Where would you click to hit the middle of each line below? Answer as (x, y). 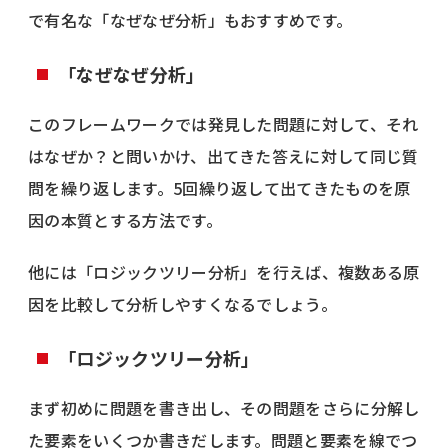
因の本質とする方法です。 (125, 219)
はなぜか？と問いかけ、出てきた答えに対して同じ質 (223, 155)
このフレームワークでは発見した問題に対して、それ (223, 123)
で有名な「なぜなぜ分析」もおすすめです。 (190, 19)
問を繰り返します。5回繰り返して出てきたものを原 (219, 187)
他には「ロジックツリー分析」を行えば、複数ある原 (224, 271)
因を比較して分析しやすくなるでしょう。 (183, 303)
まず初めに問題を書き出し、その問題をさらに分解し (224, 407)
